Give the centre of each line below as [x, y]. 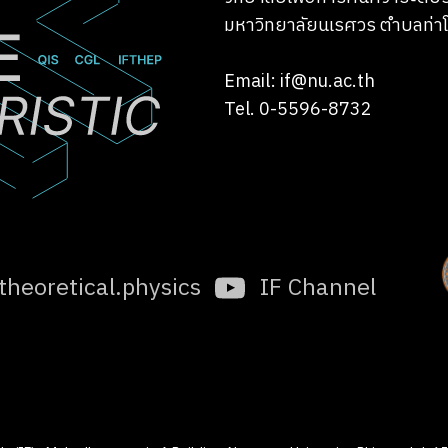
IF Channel [317, 288]
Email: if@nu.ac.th [299, 81]
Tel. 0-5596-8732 [298, 109]
